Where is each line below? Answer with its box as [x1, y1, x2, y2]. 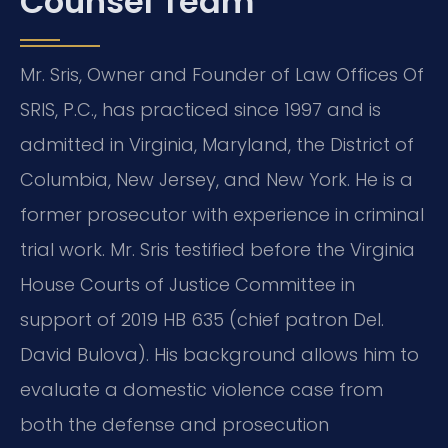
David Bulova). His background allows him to [20, 342, 419, 368]
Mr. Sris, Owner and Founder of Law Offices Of [20, 62, 424, 88]
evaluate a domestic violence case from [20, 377, 383, 403]
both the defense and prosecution [20, 412, 329, 438]
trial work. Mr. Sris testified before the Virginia [20, 237, 415, 263]
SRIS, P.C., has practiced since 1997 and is [20, 97, 381, 123]
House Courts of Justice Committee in [20, 272, 355, 298]
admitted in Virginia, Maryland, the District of [20, 132, 414, 158]
